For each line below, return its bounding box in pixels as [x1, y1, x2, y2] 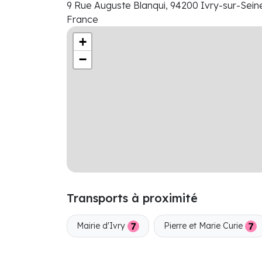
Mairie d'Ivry [77, 220, 127, 231]
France [67, 13, 98, 25]
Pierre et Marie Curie [164, 220, 245, 231]
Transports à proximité [67, 191, 198, 205]
